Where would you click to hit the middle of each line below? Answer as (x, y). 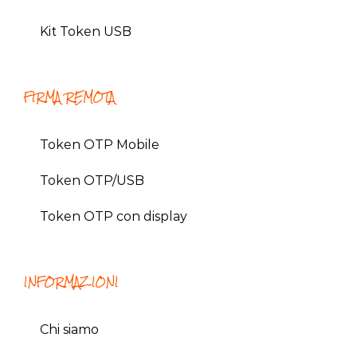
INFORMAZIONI (71, 282)
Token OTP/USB (92, 181)
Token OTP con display (114, 217)
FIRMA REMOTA (70, 98)
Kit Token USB (86, 32)
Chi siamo (69, 330)
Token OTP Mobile (100, 145)
